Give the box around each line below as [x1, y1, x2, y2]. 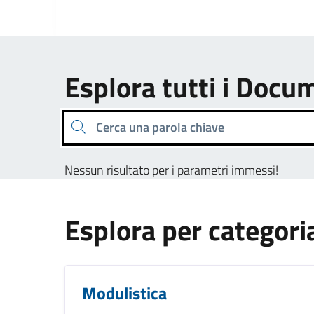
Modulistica [82, 280, 167, 306]
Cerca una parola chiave [70, 118, 78, 135]
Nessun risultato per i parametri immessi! [64, 160, 278, 179]
